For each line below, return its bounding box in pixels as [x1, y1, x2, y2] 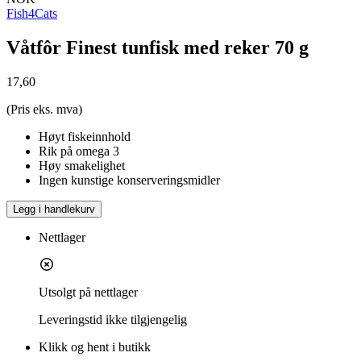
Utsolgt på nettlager [39, 285, 138, 300]
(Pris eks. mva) [6, 102, 82, 117]
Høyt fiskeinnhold [39, 130, 131, 144]
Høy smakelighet [39, 159, 125, 173]
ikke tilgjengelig [106, 313, 187, 327]
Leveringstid [39, 313, 102, 327]
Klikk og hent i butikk [39, 340, 151, 355]
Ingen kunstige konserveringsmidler [39, 173, 220, 188]
